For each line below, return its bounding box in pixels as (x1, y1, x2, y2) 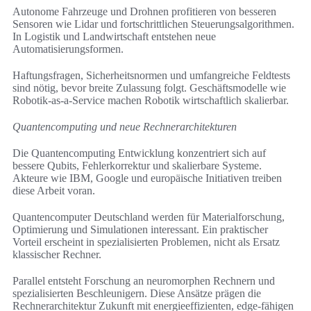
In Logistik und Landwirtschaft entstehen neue (12, 31, 216, 43)
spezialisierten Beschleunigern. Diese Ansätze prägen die (12, 287, 261, 300)
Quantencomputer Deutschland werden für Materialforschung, (12, 211, 285, 224)
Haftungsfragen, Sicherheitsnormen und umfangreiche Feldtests (12, 69, 290, 82)
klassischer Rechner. (12, 249, 101, 261)
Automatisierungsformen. (12, 43, 124, 56)
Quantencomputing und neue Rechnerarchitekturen (12, 121, 237, 133)
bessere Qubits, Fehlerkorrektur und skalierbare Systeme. (12, 160, 262, 172)
